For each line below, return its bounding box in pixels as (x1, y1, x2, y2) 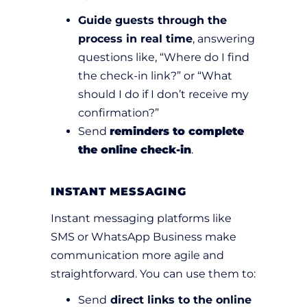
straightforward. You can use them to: (51, 267, 256, 281)
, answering (193, 32, 255, 46)
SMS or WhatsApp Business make (51, 230, 236, 244)
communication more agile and (51, 249, 224, 262)
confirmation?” (78, 106, 159, 120)
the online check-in (78, 143, 191, 157)
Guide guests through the (78, 14, 227, 27)
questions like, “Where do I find (78, 51, 249, 64)
